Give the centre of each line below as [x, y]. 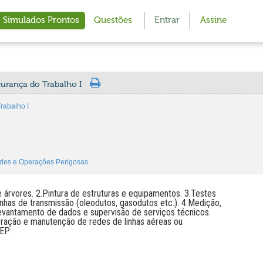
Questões [113, 20]
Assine [213, 20]
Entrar [167, 20]
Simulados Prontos [41, 20]
